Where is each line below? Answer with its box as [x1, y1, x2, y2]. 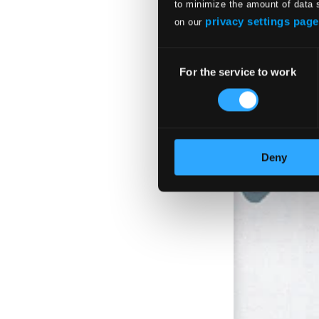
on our [174, 16, 205, 28]
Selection [157, 66, 201, 78]
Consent [157, 48, 197, 61]
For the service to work [179, 66, 296, 78]
